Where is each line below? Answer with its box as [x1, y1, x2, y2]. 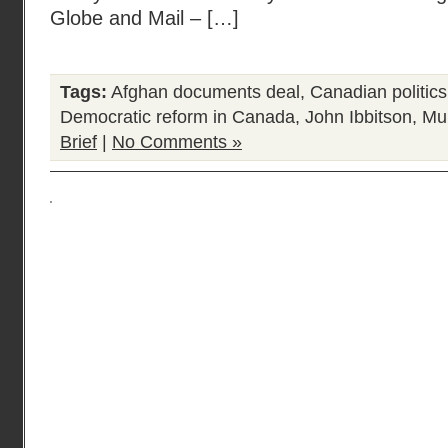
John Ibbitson [305, 107, 412, 127]
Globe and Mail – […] [50, 7, 239, 29]
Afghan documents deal [111, 82, 300, 102]
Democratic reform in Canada [60, 107, 295, 127]
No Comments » [112, 132, 242, 152]
